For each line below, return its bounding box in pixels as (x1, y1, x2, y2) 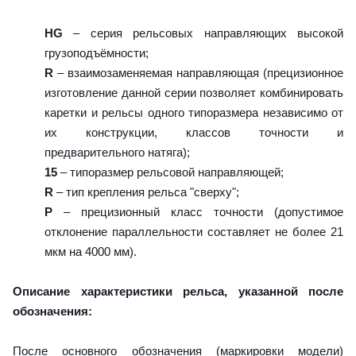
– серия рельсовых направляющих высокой (63, 25, 343, 40)
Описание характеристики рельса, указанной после (13, 284, 343, 298)
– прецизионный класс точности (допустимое (52, 204, 343, 219)
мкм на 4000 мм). (44, 244, 137, 258)
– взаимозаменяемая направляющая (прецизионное (53, 65, 343, 79)
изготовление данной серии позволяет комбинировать (44, 85, 343, 99)
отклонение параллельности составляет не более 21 (44, 224, 343, 238)
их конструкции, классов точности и (44, 125, 343, 139)
